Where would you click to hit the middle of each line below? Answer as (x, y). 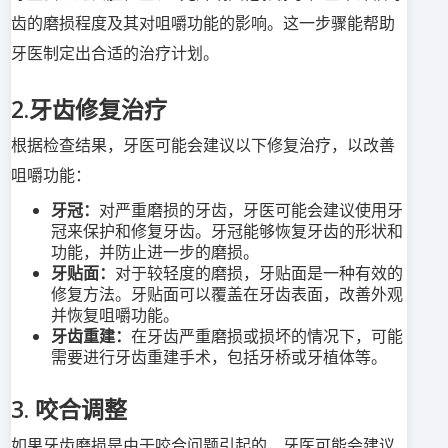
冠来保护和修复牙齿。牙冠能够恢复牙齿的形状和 (227, 231)
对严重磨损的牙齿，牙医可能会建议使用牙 (251, 210)
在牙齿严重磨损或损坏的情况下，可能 (267, 336)
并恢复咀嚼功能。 (115, 315)
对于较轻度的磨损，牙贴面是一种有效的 (259, 273)
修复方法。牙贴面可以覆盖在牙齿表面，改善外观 (227, 294)
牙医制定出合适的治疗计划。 (115, 53)
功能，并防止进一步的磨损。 (155, 252)
